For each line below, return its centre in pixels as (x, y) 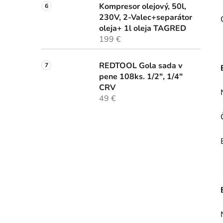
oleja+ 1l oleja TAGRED (143, 29)
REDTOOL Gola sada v (141, 66)
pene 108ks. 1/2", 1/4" (141, 77)
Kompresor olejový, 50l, (143, 7)
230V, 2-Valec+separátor (146, 18)
